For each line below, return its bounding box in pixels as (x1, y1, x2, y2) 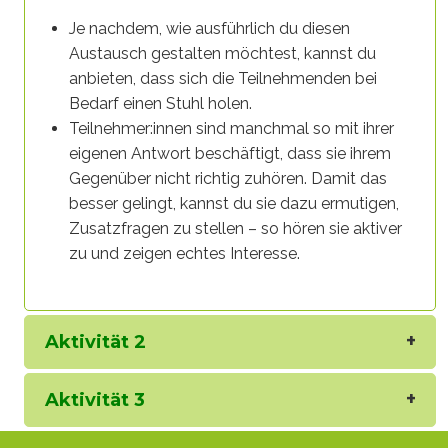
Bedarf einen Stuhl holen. (69, 94, 252, 114)
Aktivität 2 (45, 331, 146, 354)
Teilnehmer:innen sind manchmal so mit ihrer (69, 119, 394, 139)
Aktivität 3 (45, 389, 145, 412)
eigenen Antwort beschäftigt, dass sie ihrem (69, 144, 391, 164)
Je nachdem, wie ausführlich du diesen (69, 19, 350, 39)
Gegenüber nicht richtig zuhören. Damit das (69, 169, 387, 189)
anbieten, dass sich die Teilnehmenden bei (69, 69, 377, 89)
